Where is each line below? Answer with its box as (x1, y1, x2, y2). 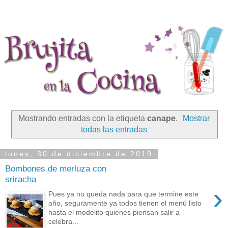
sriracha (5, 174, 36, 184)
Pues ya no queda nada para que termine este (48, 189, 199, 198)
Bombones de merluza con (5, 163, 106, 174)
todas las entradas (81, 125, 147, 134)
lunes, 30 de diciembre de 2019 (5, 150, 153, 158)
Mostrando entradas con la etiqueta (18, 113, 147, 123)
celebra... (48, 217, 79, 225)
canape (147, 113, 176, 123)
